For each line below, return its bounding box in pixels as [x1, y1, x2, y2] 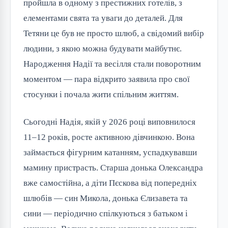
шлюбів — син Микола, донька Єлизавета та [23, 193, 188, 204]
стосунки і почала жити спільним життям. [23, 90, 179, 100]
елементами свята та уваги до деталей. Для [23, 13, 183, 23]
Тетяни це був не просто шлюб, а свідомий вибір [23, 28, 204, 39]
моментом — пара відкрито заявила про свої [23, 74, 190, 84]
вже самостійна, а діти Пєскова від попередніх [23, 178, 197, 188]
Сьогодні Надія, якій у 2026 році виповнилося [23, 117, 195, 127]
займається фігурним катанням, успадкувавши [23, 148, 197, 158]
